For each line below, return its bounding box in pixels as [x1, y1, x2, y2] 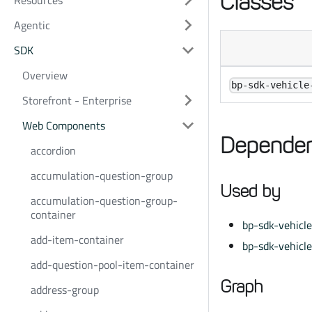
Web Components [22, 117, 105, 134]
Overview [22, 67, 68, 84]
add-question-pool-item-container [31, 256, 194, 273]
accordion [31, 142, 76, 159]
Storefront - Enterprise [22, 92, 132, 109]
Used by [220, 181, 281, 202]
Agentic [14, 17, 50, 33]
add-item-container [31, 231, 124, 248]
